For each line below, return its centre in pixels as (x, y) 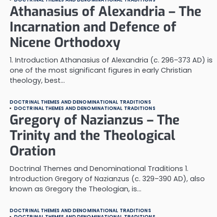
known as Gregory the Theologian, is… (76, 189)
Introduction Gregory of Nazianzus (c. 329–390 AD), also (107, 179)
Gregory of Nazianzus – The (95, 120)
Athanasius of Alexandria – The (106, 12)
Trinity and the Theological (93, 136)
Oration (33, 151)
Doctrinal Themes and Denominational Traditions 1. (99, 169)
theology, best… (37, 80)
